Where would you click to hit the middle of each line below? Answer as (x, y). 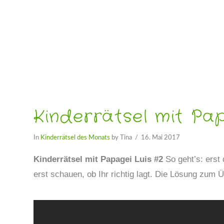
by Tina (121, 138)
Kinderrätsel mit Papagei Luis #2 (100, 159)
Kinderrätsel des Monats (75, 138)
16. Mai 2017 (160, 138)
